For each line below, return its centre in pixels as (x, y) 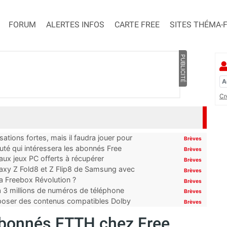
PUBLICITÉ (183, 69)
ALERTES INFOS (75, 25)
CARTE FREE (137, 25)
